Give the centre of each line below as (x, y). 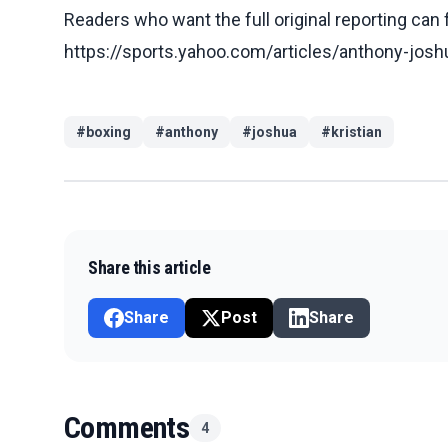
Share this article (149, 267)
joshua (274, 131)
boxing (108, 131)
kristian (356, 131)
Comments (127, 427)
